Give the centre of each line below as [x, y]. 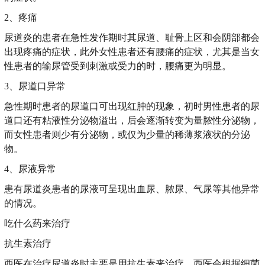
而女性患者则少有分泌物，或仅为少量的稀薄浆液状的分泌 [127, 135]
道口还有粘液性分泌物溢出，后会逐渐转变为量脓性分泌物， [132, 120]
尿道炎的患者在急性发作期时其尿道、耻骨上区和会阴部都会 [132, 38]
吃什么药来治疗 [37, 223]
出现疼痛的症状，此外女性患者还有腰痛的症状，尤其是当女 [132, 52]
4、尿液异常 [30, 169]
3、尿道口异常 [35, 86]
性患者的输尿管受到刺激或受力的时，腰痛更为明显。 [118, 66]
